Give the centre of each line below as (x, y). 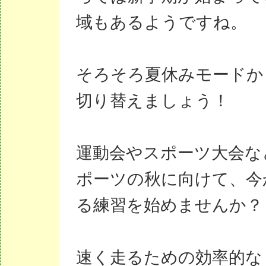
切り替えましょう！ (152, 100)
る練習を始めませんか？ (169, 205)
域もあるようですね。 (161, 22)
